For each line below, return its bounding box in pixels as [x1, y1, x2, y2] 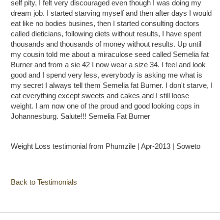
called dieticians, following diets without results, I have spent [11, 29, 202, 38]
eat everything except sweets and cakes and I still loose [11, 91, 190, 100]
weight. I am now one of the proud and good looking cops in [11, 101, 200, 110]
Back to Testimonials [11, 177, 78, 186]
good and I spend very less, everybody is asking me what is [11, 70, 203, 79]
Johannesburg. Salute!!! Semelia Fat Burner [11, 111, 151, 120]
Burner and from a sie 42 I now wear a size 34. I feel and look [11, 60, 206, 69]
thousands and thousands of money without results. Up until [11, 39, 202, 48]
